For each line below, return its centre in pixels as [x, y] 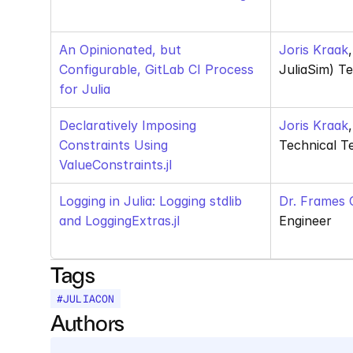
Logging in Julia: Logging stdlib [150, 201]
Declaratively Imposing [128, 125]
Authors [87, 322]
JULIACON [89, 299]
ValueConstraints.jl [115, 165]
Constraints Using [113, 145]
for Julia [85, 89]
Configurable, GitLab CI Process [156, 69]
